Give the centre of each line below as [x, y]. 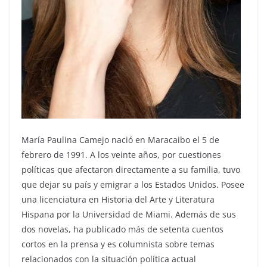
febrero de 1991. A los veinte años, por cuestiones [121, 154]
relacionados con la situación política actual [109, 259]
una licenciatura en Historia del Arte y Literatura [118, 199]
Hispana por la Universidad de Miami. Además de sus [129, 214]
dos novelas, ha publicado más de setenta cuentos [122, 229]
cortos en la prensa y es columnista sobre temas [118, 244]
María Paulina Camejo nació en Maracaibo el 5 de [120, 139]
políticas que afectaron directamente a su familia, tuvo [131, 169]
